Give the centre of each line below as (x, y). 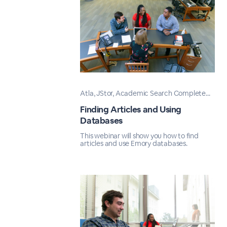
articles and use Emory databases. (134, 143)
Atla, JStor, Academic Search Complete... (145, 93)
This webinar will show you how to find (139, 136)
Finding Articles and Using (131, 109)
